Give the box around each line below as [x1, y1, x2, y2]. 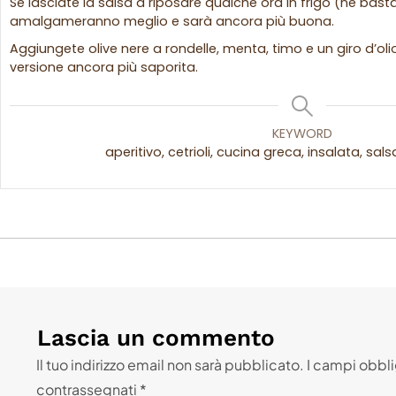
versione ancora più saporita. [10, 58, 198, 77]
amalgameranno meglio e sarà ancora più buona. [10, 12, 338, 31]
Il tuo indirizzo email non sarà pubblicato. [35, 355, 304, 375]
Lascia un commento [36, 324, 275, 352]
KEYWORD [271, 125, 332, 143]
